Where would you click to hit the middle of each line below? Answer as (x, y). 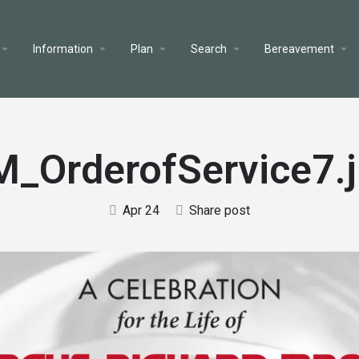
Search (208, 49)
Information (63, 49)
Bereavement (299, 49)
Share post (220, 210)
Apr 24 (141, 210)
